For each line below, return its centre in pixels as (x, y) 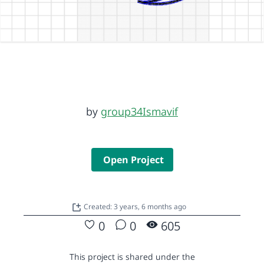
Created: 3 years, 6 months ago (135, 206)
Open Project (133, 159)
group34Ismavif (139, 111)
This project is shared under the (132, 256)
